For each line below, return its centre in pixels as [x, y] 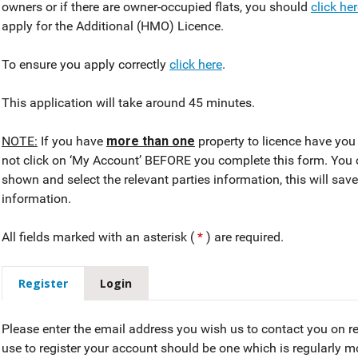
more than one [151, 141]
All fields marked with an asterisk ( [98, 237]
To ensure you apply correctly [86, 65]
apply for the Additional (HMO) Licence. [113, 26]
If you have [72, 141]
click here [196, 65]
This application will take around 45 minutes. [128, 103]
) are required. [245, 237]
